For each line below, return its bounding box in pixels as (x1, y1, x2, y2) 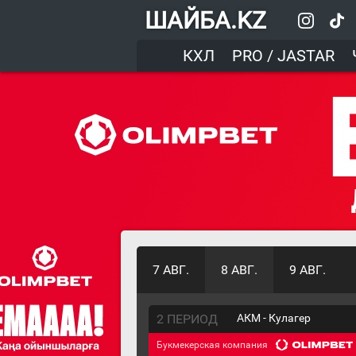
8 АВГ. (221, 262, 257, 277)
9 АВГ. (289, 262, 326, 277)
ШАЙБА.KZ (145, 6, 266, 34)
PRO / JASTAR (231, 46, 335, 65)
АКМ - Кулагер (237, 311, 311, 325)
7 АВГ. (153, 262, 189, 277)
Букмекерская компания (157, 339, 268, 350)
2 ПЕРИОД (157, 311, 218, 327)
